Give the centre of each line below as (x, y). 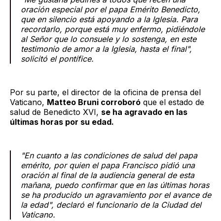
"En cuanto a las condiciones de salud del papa (109, 155)
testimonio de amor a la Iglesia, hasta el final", (106, 49)
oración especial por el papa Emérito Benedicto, (110, 9)
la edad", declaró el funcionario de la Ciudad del (111, 204)
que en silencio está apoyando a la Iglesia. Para (109, 19)
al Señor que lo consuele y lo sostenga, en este (109, 39)
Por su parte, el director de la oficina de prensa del (105, 92)
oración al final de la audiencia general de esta (108, 175)
